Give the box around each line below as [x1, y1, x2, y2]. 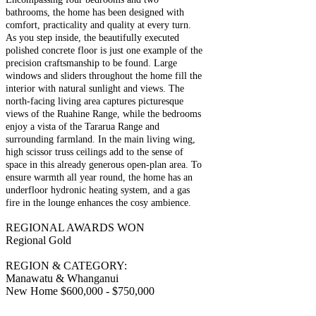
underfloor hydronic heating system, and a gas [6, 185, 190, 196]
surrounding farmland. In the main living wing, [6, 134, 195, 145]
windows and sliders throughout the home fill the [6, 71, 202, 82]
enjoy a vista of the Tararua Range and [6, 121, 159, 133]
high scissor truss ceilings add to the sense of [6, 147, 183, 158]
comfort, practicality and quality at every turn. [6, 20, 191, 31]
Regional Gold [6, 234, 71, 247]
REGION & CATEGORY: [6, 260, 127, 272]
